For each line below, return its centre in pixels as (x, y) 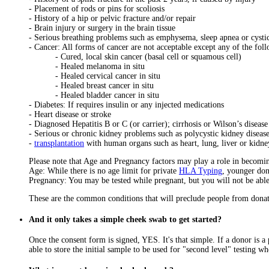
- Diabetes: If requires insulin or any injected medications (126, 104)
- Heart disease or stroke (70, 114)
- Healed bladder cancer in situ (94, 95)
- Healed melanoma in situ (87, 66)
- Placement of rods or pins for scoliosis (97, 8)
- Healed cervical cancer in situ (95, 76)
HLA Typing (201, 171)
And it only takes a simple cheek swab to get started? (125, 219)
